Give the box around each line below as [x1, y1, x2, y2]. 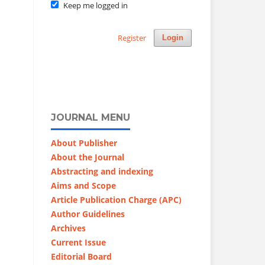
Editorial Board [51, 250, 114, 262]
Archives [51, 222, 86, 234]
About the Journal [51, 151, 124, 163]
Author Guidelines [51, 208, 125, 219]
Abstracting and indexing [51, 165, 153, 177]
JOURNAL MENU [51, 111, 130, 123]
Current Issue [51, 236, 106, 248]
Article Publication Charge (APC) [51, 193, 182, 205]
